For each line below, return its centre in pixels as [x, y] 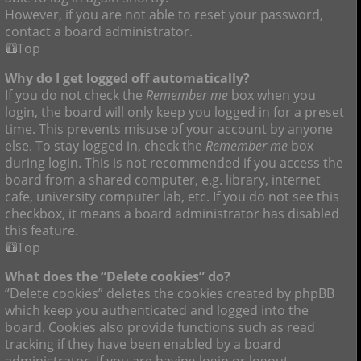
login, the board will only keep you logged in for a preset [174, 112]
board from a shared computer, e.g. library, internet [163, 179]
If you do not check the [75, 95]
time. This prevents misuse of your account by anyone [169, 129]
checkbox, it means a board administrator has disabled [172, 213]
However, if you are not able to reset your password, [164, 15]
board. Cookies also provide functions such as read [160, 328]
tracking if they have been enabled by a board [143, 344]
